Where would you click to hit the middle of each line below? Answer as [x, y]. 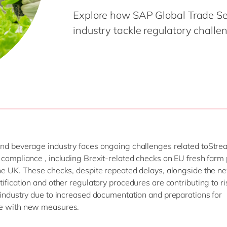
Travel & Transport [77, 57]
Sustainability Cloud [166, 37]
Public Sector [68, 27]
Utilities [58, 71]
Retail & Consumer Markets [93, 42]
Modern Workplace [165, 8]
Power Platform [159, 22]
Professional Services [83, 13]
